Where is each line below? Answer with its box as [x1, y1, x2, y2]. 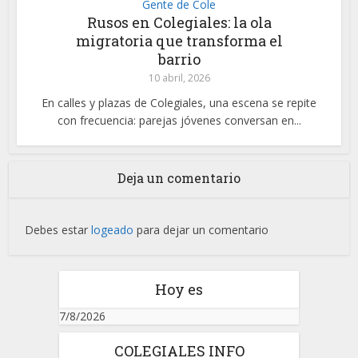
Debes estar [25, 222, 92, 238]
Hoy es [155, 280, 203, 300]
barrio [157, 50, 201, 70]
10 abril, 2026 [148, 71, 210, 86]
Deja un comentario [117, 169, 241, 187]
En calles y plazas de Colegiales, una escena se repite [42, 95, 316, 111]
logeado [91, 222, 134, 238]
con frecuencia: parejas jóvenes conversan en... [57, 113, 301, 129]
